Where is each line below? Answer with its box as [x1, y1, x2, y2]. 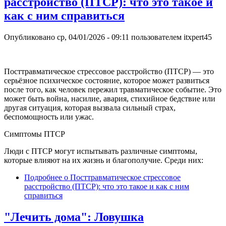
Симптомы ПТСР [4, 129, 65, 138]
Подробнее [24, 173, 62, 182]
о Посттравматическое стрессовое [62, 173, 181, 182]
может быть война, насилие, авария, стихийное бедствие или [4, 94, 215, 103]
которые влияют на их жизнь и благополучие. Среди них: [4, 155, 203, 164]
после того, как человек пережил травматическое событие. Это [4, 85, 221, 94]
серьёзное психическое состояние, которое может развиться [4, 76, 209, 85]
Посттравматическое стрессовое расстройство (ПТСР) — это [4, 67, 214, 76]
